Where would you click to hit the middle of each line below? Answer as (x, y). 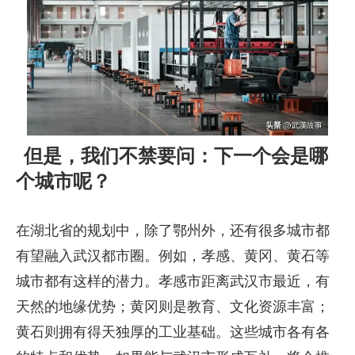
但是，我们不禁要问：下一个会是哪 (176, 156)
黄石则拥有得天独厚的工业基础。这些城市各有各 (173, 332)
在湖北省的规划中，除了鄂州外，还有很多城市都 (173, 231)
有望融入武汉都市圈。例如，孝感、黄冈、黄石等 (173, 256)
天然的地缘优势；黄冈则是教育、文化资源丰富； (173, 307)
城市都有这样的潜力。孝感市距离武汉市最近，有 (173, 282)
